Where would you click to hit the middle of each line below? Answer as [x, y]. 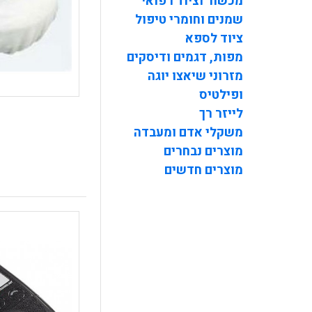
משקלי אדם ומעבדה [188, 133]
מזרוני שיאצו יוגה [195, 77]
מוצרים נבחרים [203, 152]
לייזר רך [221, 114]
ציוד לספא [214, 39]
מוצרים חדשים [204, 171]
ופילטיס [221, 95]
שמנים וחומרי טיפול [189, 20]
